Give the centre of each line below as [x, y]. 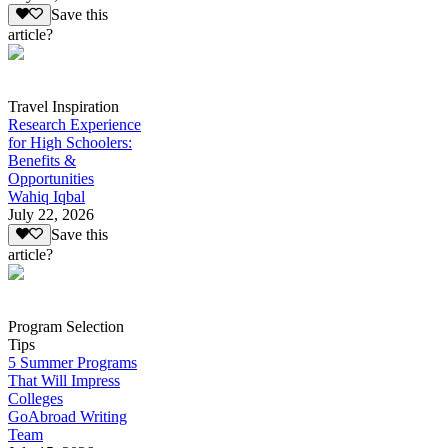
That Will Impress [64, 381]
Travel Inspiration [63, 106]
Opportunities [51, 178]
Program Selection [66, 327]
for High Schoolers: [70, 142]
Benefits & [42, 160]
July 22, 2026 [51, 214]
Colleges [35, 399]
